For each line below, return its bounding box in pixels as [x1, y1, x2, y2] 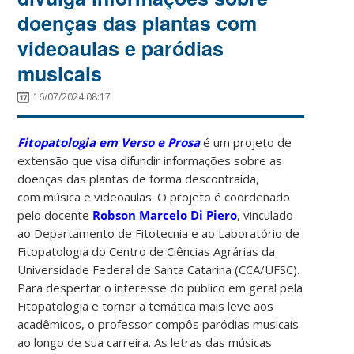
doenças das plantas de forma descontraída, [17, 170, 260, 186]
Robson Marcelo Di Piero [92, 206, 238, 223]
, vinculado [237, 206, 294, 223]
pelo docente [17, 206, 93, 223]
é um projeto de [200, 134, 292, 150]
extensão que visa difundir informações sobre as [17, 152, 283, 168]
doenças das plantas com [17, 8, 258, 37]
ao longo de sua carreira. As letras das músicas [17, 333, 273, 350]
